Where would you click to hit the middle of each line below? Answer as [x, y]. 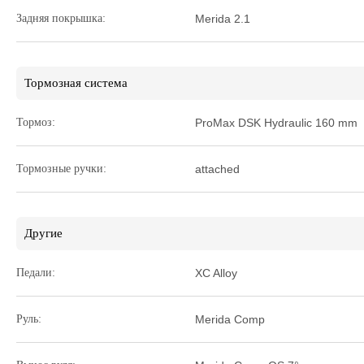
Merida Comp [230, 319]
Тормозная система [76, 83]
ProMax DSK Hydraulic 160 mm [276, 123]
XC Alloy [216, 273]
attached [217, 169]
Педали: [36, 273]
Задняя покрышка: [61, 18]
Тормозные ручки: [61, 169]
